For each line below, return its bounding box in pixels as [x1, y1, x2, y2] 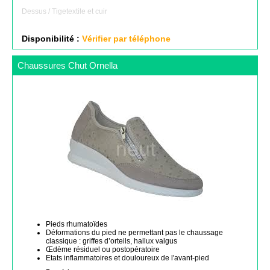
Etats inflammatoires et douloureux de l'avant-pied [46, 254, 209, 262]
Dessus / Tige [22, 7, 66, 16]
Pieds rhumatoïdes [46, 220, 107, 228]
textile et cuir [66, 7, 107, 16]
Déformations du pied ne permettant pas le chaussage [46, 228, 223, 237]
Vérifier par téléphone [82, 34, 171, 43]
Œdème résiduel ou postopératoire [46, 245, 160, 254]
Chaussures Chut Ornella [17, 60, 118, 71]
